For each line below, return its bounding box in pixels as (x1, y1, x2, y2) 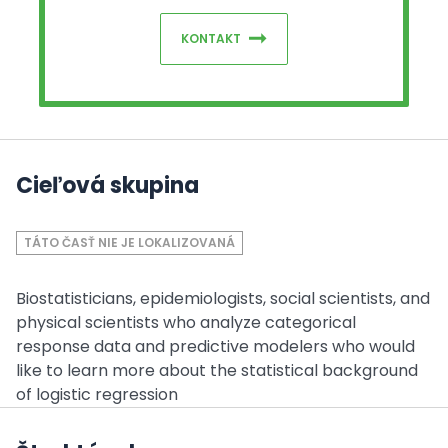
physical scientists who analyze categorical (16, 311, 356, 334)
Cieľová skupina (16, 170, 199, 201)
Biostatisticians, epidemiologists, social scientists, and (16, 287, 430, 310)
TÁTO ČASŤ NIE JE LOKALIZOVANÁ (24, 234, 235, 251)
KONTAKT (181, 30, 241, 47)
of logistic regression (16, 383, 178, 406)
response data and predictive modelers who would (16, 335, 415, 358)
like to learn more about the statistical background (16, 359, 418, 382)
